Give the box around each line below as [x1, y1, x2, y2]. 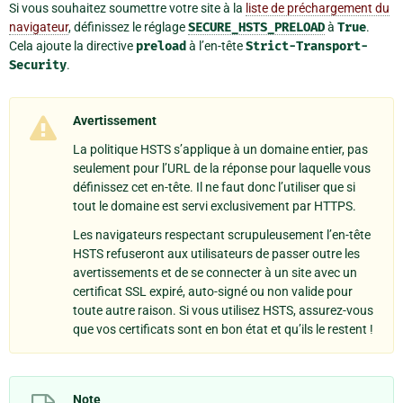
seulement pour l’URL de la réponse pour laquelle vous [73, 161, 371, 176]
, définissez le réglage [68, 19, 188, 34]
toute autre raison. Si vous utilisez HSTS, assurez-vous [73, 303, 373, 318]
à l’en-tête [186, 38, 246, 53]
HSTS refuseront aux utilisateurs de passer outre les [73, 246, 360, 262]
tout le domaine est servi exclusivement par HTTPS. [73, 199, 356, 214]
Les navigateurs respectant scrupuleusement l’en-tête [73, 228, 371, 243]
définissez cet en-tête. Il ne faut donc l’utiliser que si [73, 180, 355, 195]
